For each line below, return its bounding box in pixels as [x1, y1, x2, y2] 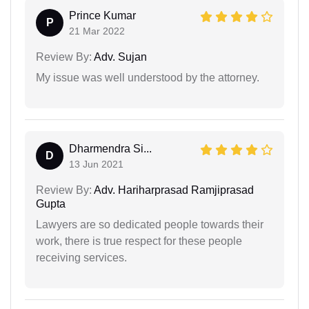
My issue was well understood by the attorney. [36, 71, 259, 83]
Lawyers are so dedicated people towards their [36, 218, 263, 230]
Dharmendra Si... [69, 142, 152, 154]
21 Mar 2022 [69, 25, 125, 37]
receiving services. [36, 251, 127, 263]
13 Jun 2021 [69, 158, 123, 170]
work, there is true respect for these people [36, 235, 242, 247]
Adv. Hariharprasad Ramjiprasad [92, 183, 254, 196]
